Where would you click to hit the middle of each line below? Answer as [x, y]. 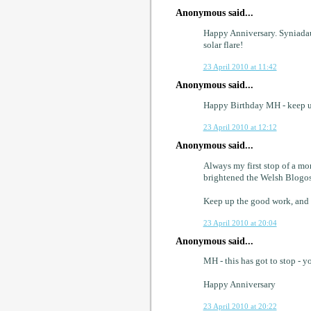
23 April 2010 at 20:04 [240, 222]
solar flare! [223, 45]
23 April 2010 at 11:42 [240, 67]
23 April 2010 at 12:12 [240, 127]
